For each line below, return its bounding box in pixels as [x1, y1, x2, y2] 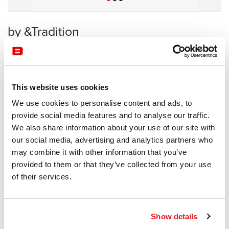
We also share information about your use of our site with [12, 123, 215, 132]
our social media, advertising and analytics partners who [12, 135, 213, 144]
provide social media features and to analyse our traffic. [12, 111, 210, 120]
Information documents [8, 210, 96, 222]
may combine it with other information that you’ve [12, 148, 187, 156]
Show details [151, 212, 198, 221]
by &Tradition [8, 22, 79, 40]
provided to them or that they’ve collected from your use [12, 160, 211, 169]
